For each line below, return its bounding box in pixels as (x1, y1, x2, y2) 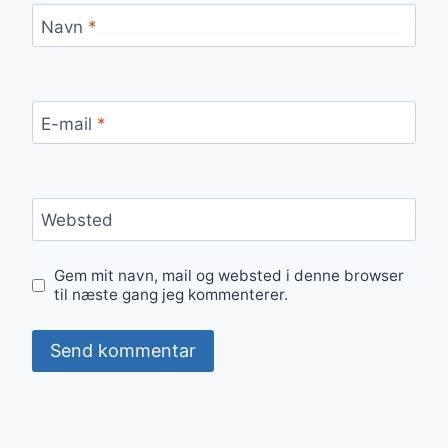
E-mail (40, 113, 97, 134)
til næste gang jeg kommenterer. (54, 285, 289, 305)
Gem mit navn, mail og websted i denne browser (54, 266, 405, 286)
